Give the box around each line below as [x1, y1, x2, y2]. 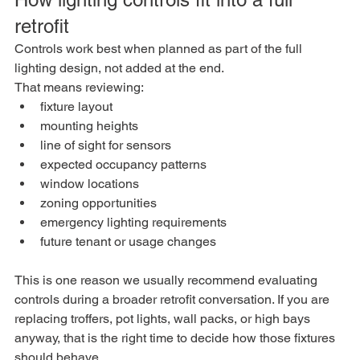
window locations [40, 175, 139, 191]
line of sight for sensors [40, 137, 171, 153]
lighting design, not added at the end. [14, 59, 224, 76]
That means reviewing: [14, 79, 144, 95]
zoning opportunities [40, 194, 157, 211]
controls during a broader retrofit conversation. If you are [14, 291, 333, 307]
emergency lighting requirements [40, 214, 227, 230]
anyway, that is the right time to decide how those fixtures [14, 329, 338, 346]
